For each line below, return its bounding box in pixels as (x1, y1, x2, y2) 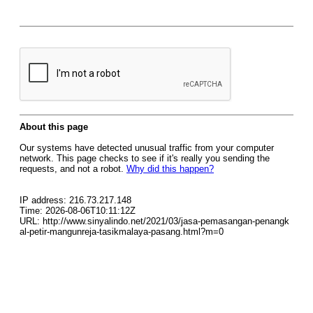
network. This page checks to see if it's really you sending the (20, 153, 270, 163)
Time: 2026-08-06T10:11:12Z (20, 205, 136, 216)
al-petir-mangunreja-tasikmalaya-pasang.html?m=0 (20, 226, 224, 237)
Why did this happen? (126, 163, 214, 174)
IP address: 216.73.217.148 (20, 195, 131, 205)
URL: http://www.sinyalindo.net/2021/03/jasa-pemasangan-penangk (20, 216, 289, 226)
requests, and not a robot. (20, 163, 126, 174)
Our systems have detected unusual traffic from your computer (20, 143, 274, 153)
